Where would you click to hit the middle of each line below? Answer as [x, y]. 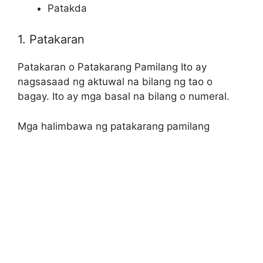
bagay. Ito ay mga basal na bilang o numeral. [124, 97]
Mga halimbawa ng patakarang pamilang [114, 126]
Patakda [67, 8]
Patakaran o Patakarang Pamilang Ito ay [112, 67]
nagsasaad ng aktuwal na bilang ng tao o [115, 82]
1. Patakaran [51, 40]
